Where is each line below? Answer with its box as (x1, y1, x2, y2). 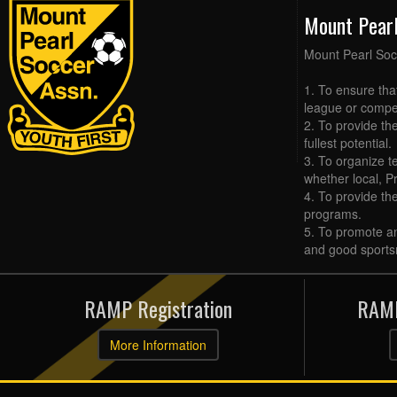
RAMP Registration (84, 292, 233, 325)
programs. (304, 205, 362, 223)
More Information (110, 336, 207, 354)
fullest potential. (304, 134, 392, 152)
